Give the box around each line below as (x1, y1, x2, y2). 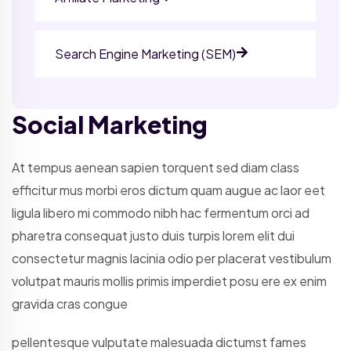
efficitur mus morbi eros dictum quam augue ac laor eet (12, 182, 325, 199)
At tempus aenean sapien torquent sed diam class (12, 159, 299, 176)
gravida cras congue (12, 295, 128, 313)
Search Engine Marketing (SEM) (55, 45, 236, 63)
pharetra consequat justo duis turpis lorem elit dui (12, 227, 295, 244)
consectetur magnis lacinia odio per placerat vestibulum (12, 250, 331, 267)
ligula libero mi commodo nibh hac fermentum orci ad (12, 204, 309, 222)
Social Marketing (12, 110, 208, 140)
